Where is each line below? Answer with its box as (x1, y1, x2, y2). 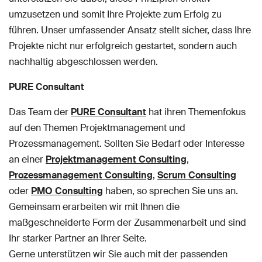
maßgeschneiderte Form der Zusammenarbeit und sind (9, 216, 246, 229)
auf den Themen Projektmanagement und (9, 121, 185, 134)
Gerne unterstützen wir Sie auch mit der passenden (9, 247, 227, 260)
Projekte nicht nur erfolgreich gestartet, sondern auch (9, 39, 237, 52)
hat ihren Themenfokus (146, 105, 246, 118)
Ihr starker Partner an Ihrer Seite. (9, 232, 147, 244)
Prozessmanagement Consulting (9, 168, 153, 181)
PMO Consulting (31, 184, 103, 197)
